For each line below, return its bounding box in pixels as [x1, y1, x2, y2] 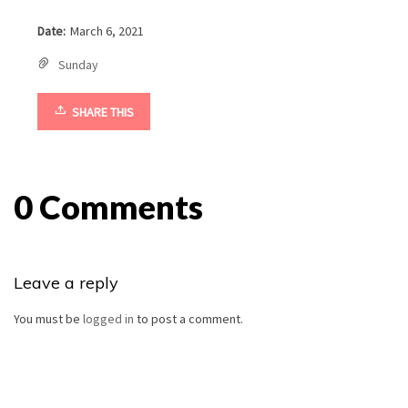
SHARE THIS [72, 103, 135, 120]
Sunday [58, 56, 99, 73]
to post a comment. [134, 310, 243, 327]
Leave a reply [14, 271, 118, 293]
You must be [14, 310, 83, 327]
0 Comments [14, 186, 203, 227]
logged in [83, 310, 134, 327]
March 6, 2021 [70, 22, 145, 39]
